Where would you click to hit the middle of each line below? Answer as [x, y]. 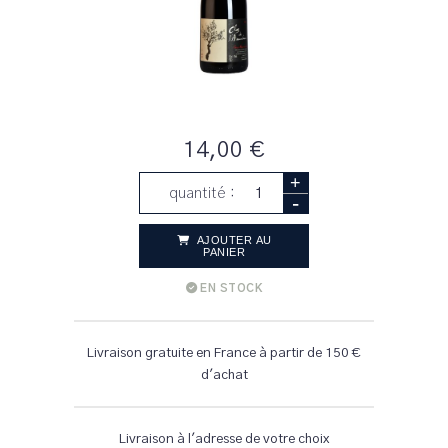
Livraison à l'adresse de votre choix [224, 439]
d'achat [224, 375]
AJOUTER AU [232, 240]
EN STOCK [231, 288]
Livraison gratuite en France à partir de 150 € [224, 353]
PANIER [224, 252]
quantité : [204, 193]
